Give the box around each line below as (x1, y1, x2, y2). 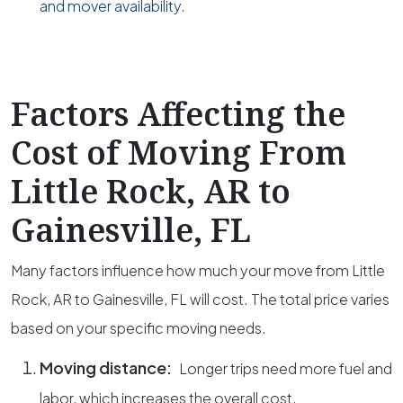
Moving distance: (40, 357, 175, 378)
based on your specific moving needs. (11, 318, 266, 337)
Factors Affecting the (11, 92, 345, 136)
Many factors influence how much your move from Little (11, 261, 385, 280)
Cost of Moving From (11, 130, 346, 175)
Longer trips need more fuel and (179, 359, 392, 378)
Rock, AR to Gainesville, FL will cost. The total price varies (11, 290, 390, 309)
